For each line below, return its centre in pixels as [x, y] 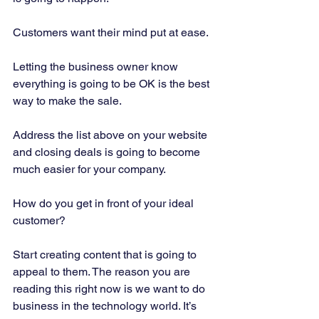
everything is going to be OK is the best [113, 84]
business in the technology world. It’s [106, 306]
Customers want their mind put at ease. [112, 33]
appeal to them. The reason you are [103, 272]
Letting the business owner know [97, 67]
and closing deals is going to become [108, 152]
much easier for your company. [90, 169]
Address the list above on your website [111, 135]
